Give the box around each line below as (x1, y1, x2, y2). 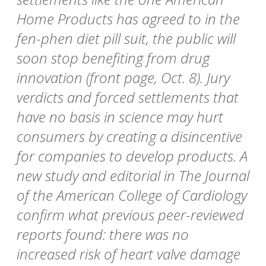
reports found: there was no (17, 224, 189, 245)
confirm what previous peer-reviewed (17, 205, 244, 225)
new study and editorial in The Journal (17, 166, 249, 186)
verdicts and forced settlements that (17, 87, 239, 107)
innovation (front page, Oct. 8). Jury (17, 68, 230, 88)
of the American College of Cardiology (17, 185, 247, 205)
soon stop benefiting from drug (17, 48, 210, 68)
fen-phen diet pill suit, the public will (17, 28, 236, 49)
